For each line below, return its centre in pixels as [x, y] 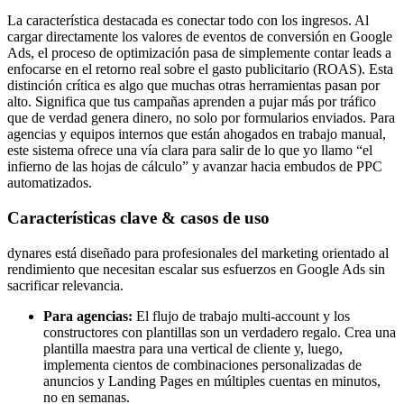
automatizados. [50, 183]
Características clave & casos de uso [138, 217]
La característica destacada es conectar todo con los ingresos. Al [188, 21]
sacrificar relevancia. [65, 285]
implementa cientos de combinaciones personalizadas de [202, 364]
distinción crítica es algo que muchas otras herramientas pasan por [193, 86]
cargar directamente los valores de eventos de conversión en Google [200, 37]
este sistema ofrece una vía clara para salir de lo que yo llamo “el [190, 151]
